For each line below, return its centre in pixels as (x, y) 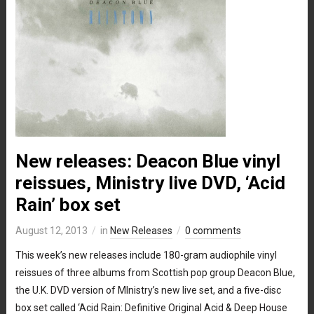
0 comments (213, 230)
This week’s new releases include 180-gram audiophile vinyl (146, 255)
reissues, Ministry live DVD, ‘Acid (150, 183)
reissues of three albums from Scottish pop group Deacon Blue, (155, 272)
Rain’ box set (68, 204)
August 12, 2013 (51, 230)
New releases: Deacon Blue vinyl (148, 161)
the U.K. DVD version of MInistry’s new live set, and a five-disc (148, 290)
